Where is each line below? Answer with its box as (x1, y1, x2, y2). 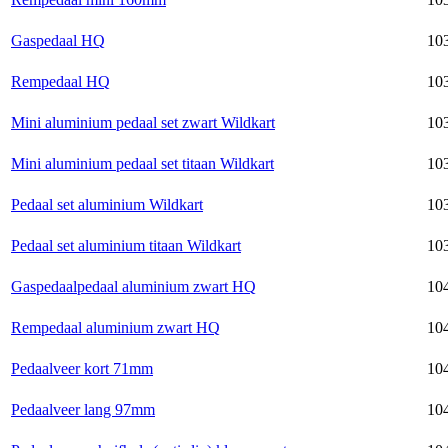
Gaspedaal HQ (11, 31, 105, 49)
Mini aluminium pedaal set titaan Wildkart (11, 154, 274, 172)
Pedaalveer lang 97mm (11, 400, 155, 418)
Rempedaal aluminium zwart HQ (11, 318, 220, 336)
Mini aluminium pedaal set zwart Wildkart (11, 113, 275, 131)
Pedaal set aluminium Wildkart (11, 195, 203, 213)
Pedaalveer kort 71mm (11, 359, 153, 377)
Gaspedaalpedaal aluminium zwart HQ (11, 277, 256, 295)
